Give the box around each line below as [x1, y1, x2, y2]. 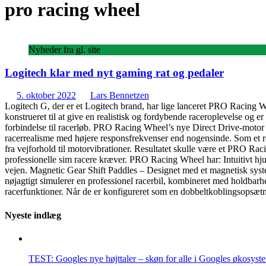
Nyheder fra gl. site [28, 44, 100, 55]
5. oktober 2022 [17, 90, 76, 101]
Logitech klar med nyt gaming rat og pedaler [5, 66, 224, 79]
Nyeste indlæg [5, 210, 61, 220]
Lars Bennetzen [90, 90, 149, 101]
